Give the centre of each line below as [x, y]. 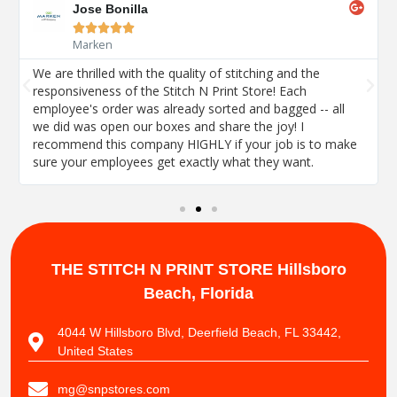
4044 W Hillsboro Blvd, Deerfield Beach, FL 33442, [199, 333]
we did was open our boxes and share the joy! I [168, 127]
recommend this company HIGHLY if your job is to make [195, 144]
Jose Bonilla [110, 9]
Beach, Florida [198, 294]
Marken [92, 45]
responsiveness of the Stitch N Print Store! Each [169, 91]
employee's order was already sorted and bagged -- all [188, 109]
